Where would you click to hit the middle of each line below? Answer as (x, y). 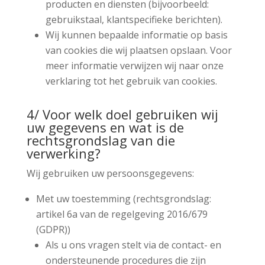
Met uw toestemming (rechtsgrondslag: (123, 198)
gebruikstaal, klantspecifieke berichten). (134, 19)
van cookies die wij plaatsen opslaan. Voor (138, 50)
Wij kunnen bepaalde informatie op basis (136, 35)
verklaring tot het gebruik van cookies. (131, 81)
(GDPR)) (53, 229)
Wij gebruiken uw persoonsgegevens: (110, 173)
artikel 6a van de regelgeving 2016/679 (122, 214)
